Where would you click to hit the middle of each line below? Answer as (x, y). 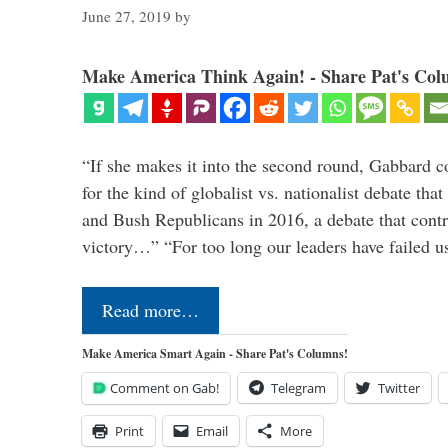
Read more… (150, 310)
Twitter (399, 388)
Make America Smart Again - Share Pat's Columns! (215, 354)
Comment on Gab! (164, 388)
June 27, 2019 (126, 16)
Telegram (298, 388)
